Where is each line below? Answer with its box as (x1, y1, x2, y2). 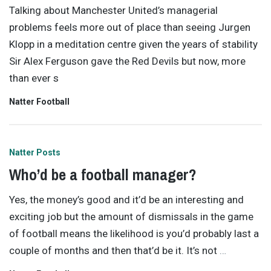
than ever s (9, 72, 59, 85)
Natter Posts (9, 148, 60, 158)
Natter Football (9, 96, 70, 106)
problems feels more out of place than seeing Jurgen (9, 21, 250, 34)
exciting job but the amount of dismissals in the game (9, 211, 253, 223)
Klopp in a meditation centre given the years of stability (9, 38, 258, 51)
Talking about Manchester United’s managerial (9, 4, 218, 17)
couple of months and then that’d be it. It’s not (9, 244, 220, 256)
